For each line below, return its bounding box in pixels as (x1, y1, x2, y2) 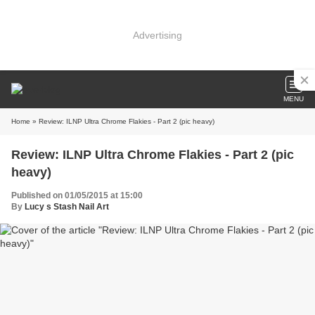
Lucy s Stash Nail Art (25, 202, 109, 212)
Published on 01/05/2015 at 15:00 (11, 191, 143, 200)
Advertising (133, 29, 182, 41)
